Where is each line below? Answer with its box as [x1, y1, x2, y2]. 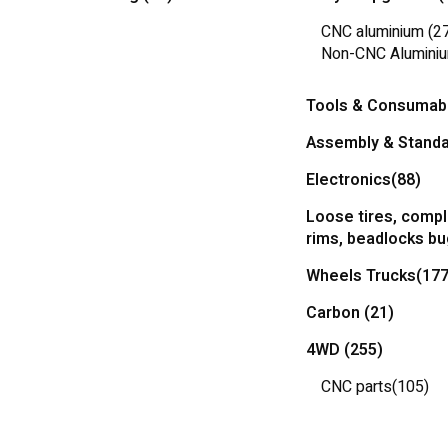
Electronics [306, 168, 391, 192]
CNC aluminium [321, 20, 428, 44]
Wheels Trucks [306, 264, 416, 288]
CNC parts [321, 375, 392, 399]
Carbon [306, 301, 364, 325]
